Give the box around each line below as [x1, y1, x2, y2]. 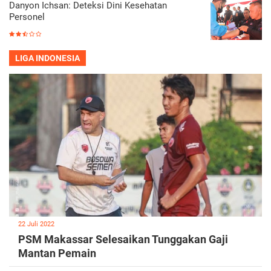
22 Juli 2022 [18, 220, 54, 228]
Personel [9, 11, 45, 23]
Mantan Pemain [18, 246, 96, 260]
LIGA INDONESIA [15, 53, 80, 64]
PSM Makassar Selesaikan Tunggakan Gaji [18, 232, 228, 246]
